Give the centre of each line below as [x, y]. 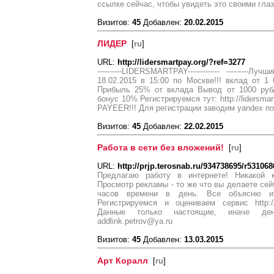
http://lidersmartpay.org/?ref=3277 [181, 62]
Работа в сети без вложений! [161, 147]
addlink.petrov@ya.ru [135, 221]
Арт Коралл [123, 261]
